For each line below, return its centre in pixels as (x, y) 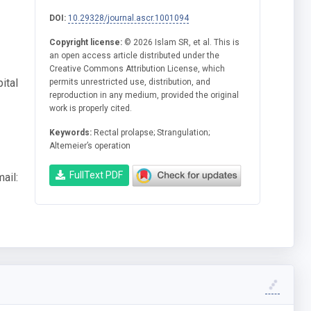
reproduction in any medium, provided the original (144, 95)
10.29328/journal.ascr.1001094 (129, 18)
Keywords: (71, 132)
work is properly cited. (91, 108)
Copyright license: (86, 42)
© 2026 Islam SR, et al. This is (181, 42)
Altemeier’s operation (90, 145)
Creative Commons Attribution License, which (137, 68)
